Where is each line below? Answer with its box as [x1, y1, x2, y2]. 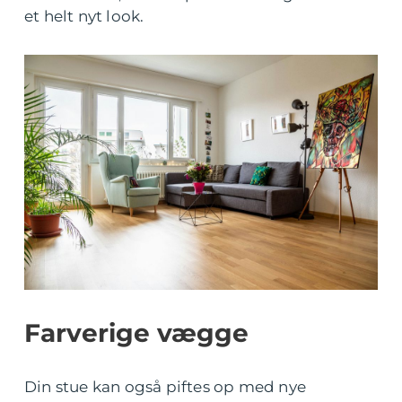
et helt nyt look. [24, 7, 148, 25]
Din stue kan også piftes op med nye [24, 378, 307, 397]
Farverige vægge [24, 318, 249, 349]
